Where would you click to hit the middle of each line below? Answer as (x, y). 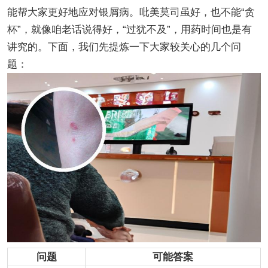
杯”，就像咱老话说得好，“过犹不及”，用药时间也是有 (129, 29)
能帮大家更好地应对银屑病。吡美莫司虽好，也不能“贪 (131, 12)
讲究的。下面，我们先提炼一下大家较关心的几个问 (124, 47)
